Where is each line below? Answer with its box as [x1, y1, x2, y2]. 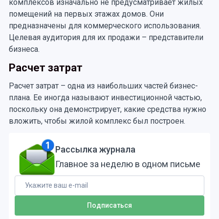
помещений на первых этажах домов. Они [8, 9, 164, 19]
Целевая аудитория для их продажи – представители [8, 32, 203, 42]
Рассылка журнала [55, 144, 135, 155]
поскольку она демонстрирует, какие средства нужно [8, 104, 206, 114]
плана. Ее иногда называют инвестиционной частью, [8, 92, 202, 102]
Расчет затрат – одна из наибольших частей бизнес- [8, 81, 198, 90]
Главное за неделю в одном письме [55, 159, 200, 170]
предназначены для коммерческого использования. [8, 21, 201, 30]
